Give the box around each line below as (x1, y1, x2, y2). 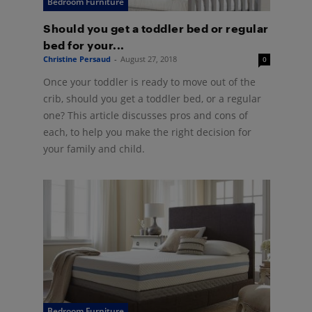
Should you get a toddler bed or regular (43, 22, 269, 36)
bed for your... (43, 38, 125, 52)
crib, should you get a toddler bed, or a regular (43, 92, 261, 106)
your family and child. (43, 142, 145, 156)
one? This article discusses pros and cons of (43, 109, 248, 123)
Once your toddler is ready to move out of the (43, 75, 256, 89)
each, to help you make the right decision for (43, 125, 251, 139)
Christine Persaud (43, 54, 111, 65)
